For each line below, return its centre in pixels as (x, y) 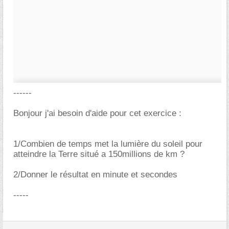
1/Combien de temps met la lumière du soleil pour (108, 144)
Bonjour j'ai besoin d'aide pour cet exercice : (97, 113)
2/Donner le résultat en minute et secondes (95, 175)
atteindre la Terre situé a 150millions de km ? (99, 154)
